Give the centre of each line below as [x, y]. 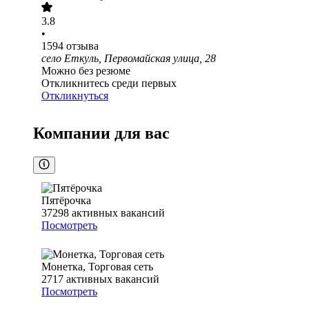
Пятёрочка [66, 201]
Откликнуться [75, 96]
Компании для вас [101, 133]
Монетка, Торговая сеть [97, 267]
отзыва [82, 46]
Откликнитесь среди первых [109, 83]
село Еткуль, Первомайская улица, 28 [129, 59]
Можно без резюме [86, 71]
